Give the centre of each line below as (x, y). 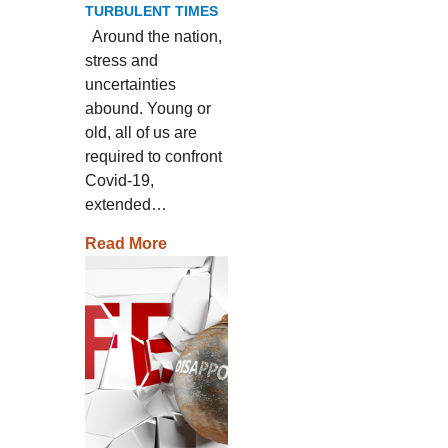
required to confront (153, 156)
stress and (121, 60)
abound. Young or (147, 108)
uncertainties (130, 84)
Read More (125, 243)
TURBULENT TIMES (151, 11)
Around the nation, (153, 36)
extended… (125, 204)
